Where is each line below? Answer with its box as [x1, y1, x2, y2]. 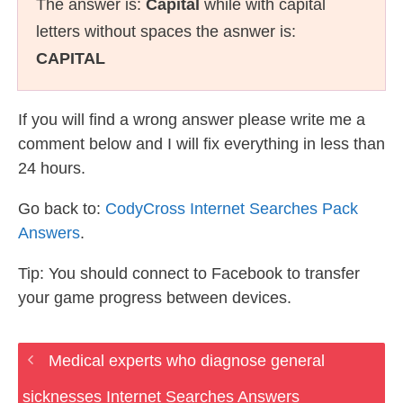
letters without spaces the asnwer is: [36, 22, 296, 40]
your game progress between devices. [18, 289, 291, 307]
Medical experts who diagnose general [48, 352, 325, 370]
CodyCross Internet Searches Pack [105, 200, 358, 218]
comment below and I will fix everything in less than [18, 135, 385, 153]
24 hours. [18, 159, 85, 177]
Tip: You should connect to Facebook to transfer [18, 264, 360, 282]
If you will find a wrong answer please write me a [18, 111, 365, 129]
